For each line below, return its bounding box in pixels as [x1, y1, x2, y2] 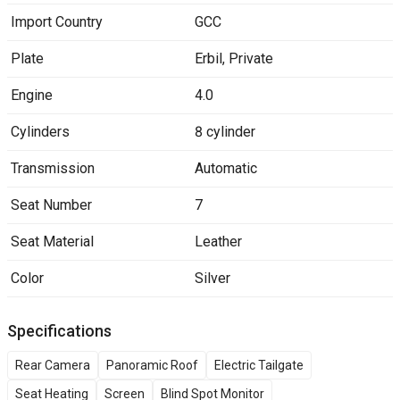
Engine [11, 87, 53, 104]
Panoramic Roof [106, 358, 198, 372]
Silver [194, 270, 230, 287]
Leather [194, 233, 242, 250]
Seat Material [11, 233, 94, 250]
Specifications [7, 321, 112, 340]
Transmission [11, 160, 95, 177]
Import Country [11, 13, 103, 30]
